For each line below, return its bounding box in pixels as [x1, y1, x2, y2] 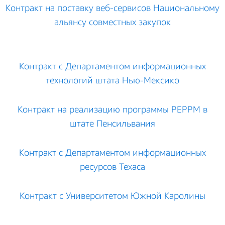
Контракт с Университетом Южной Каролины [20, 190, 205, 201]
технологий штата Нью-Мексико [46, 74, 179, 85]
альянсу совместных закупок [54, 16, 171, 27]
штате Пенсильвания [70, 118, 155, 129]
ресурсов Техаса [80, 161, 145, 172]
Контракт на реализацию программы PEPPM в [18, 103, 207, 115]
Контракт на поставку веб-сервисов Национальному [6, 2, 219, 13]
